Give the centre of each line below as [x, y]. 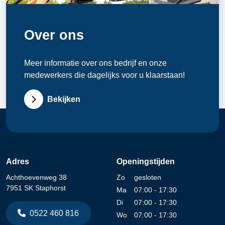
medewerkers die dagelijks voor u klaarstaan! [104, 75]
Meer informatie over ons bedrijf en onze [95, 63]
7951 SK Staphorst [36, 188]
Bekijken [64, 99]
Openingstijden [146, 162]
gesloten [147, 178]
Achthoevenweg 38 [36, 178]
